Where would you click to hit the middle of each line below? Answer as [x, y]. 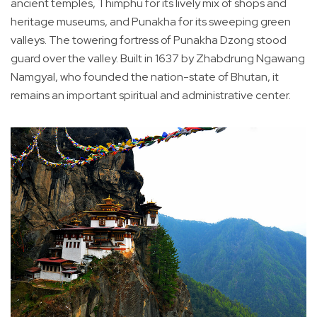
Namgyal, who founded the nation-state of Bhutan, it [145, 76]
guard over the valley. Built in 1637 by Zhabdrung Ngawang [158, 58]
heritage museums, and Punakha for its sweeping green [151, 21]
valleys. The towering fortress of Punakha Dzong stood [149, 40]
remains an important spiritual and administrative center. [151, 95]
